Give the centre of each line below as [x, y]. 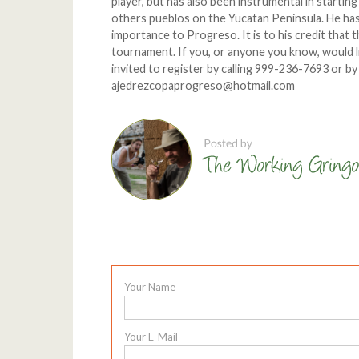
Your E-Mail [151, 336]
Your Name [149, 286]
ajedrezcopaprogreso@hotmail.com [204, 86]
